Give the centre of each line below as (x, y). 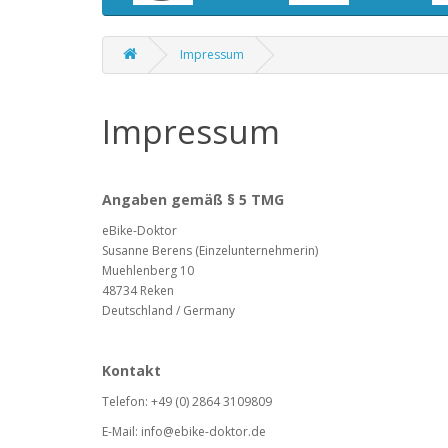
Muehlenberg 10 (148, 270)
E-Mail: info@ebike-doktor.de (184, 431)
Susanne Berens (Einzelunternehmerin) (210, 250)
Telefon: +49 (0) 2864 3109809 (187, 401)
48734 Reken (138, 290)
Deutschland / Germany (168, 310)
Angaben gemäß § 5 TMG (193, 199)
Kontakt (131, 370)
